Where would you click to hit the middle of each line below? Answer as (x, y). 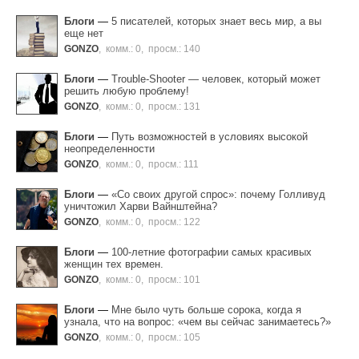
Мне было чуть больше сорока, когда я (206, 310)
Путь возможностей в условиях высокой (210, 137)
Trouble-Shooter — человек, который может (216, 79)
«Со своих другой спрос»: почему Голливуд (218, 195)
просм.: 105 (174, 337)
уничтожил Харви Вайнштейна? (141, 207)
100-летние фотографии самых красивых (212, 252)
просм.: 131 (174, 107)
